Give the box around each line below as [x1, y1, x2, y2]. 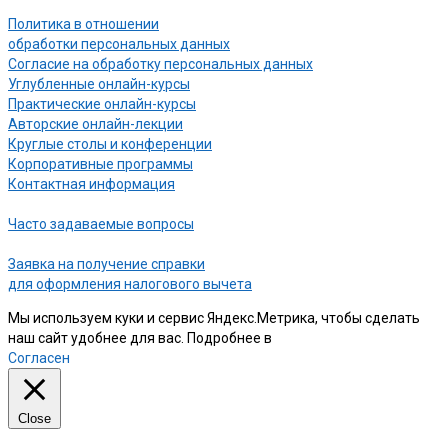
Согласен [8, 349, 70, 366]
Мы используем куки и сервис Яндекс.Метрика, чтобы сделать [8, 309, 420, 326]
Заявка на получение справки [8, 255, 205, 272]
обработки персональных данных [8, 35, 230, 52]
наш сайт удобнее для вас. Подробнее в [8, 329, 275, 346]
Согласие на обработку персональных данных [8, 55, 313, 72]
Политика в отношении [8, 15, 159, 32]
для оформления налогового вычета [8, 275, 252, 292]
